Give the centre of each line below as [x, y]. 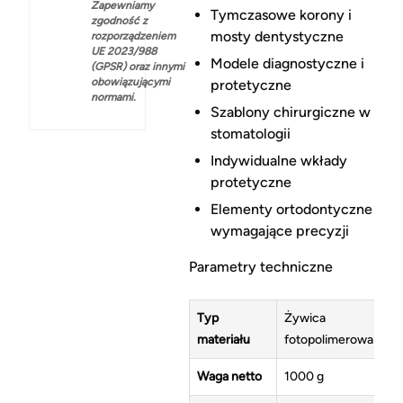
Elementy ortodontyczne [291, 210]
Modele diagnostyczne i [287, 64]
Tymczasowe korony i [281, 15]
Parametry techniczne [260, 267]
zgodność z [119, 20]
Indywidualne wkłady [278, 161]
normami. [113, 97]
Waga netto [229, 377]
